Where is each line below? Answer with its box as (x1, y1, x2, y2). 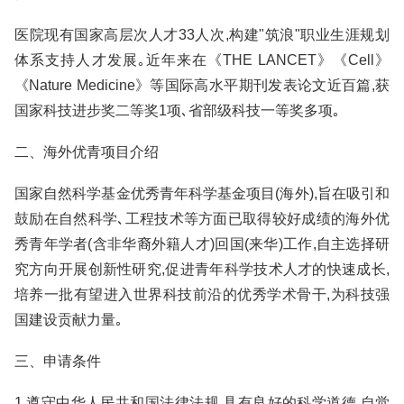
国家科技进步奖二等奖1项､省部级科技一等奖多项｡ (14, 103, 340, 118)
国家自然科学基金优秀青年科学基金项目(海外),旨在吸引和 (14, 186, 390, 201)
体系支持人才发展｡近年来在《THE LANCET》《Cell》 (14, 52, 390, 68)
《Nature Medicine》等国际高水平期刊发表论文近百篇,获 (14, 78, 390, 93)
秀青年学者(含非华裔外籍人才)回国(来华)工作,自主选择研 (14, 236, 390, 252)
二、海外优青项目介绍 (14, 144, 159, 160)
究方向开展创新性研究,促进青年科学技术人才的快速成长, (14, 262, 390, 277)
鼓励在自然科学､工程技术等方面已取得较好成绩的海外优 (14, 211, 390, 226)
